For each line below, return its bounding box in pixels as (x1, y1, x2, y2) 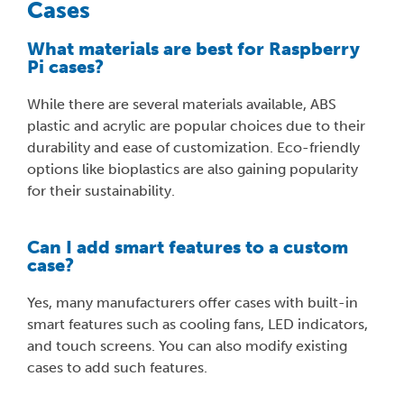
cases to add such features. (27, 359, 207, 377)
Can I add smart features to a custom (27, 236, 348, 259)
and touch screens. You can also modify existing (27, 337, 347, 355)
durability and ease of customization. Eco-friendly (27, 139, 360, 157)
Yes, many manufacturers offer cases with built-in (27, 294, 358, 312)
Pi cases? (27, 56, 104, 78)
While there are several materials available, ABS (27, 96, 336, 114)
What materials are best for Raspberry (27, 38, 360, 60)
